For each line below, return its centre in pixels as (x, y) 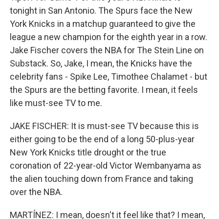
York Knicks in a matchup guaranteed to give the (103, 24)
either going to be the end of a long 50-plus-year (102, 139)
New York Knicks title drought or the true (88, 152)
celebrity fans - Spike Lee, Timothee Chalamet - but (109, 77)
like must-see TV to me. (56, 103)
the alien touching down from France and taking (101, 179)
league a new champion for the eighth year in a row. (109, 37)
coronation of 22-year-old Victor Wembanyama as (106, 165)
